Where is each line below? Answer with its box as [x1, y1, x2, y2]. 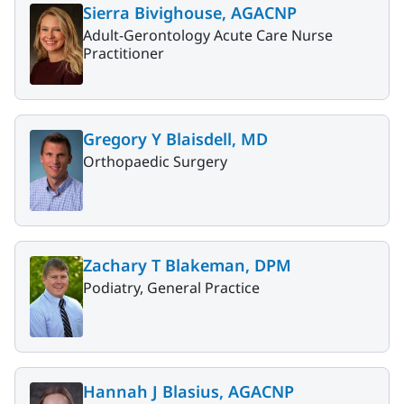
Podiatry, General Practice [83, 277, 260, 298]
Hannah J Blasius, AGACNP [83, 380, 294, 402]
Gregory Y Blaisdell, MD [83, 128, 268, 151]
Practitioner [83, 43, 164, 64]
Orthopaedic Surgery [83, 151, 227, 172]
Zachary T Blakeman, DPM [83, 253, 291, 276]
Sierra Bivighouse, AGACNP [83, 2, 297, 24]
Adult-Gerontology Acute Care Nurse [83, 25, 333, 46]
